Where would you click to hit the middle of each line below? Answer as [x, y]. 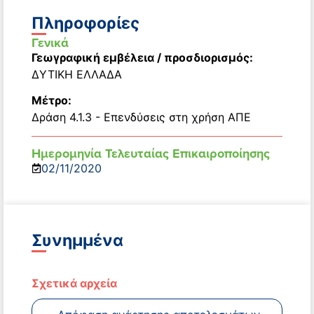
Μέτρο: [52, 101]
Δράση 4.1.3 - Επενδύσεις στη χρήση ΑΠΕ [141, 117]
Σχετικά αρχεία [74, 284]
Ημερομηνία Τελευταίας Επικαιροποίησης [151, 154]
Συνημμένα [77, 241]
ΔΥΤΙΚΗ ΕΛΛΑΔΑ [77, 75]
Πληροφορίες [86, 23]
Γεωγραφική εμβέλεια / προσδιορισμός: [142, 58]
